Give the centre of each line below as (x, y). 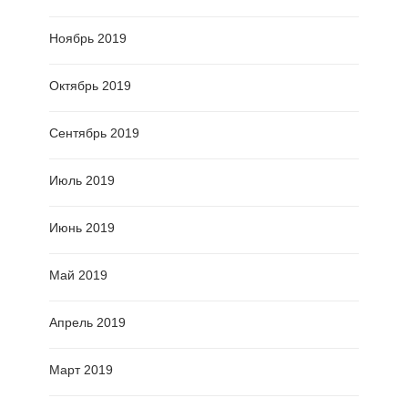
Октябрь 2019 (90, 86)
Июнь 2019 (82, 228)
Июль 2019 (82, 181)
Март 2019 (81, 370)
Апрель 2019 (87, 323)
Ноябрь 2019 (88, 39)
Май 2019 (78, 275)
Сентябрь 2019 (94, 133)
